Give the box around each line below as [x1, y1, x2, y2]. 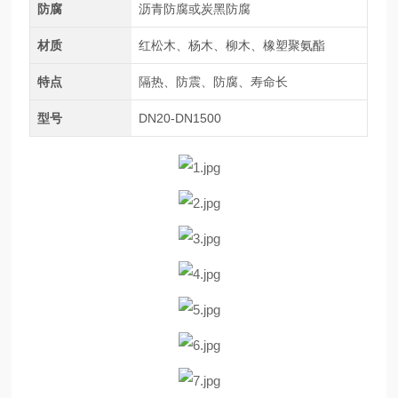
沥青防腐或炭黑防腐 [138, 2, 251, 16]
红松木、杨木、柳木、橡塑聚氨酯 [138, 38, 325, 52]
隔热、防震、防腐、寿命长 [138, 75, 288, 89]
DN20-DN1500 [138, 111, 221, 125]
